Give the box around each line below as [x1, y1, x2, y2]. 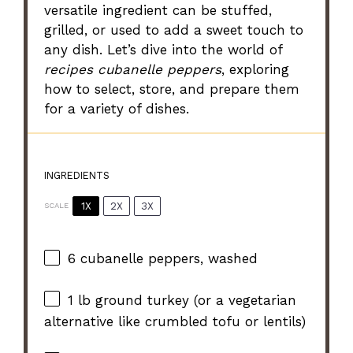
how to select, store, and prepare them [44, 81, 300, 98]
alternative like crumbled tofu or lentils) [44, 314, 307, 330]
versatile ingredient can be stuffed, [44, 2, 273, 19]
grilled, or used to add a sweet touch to [44, 22, 304, 39]
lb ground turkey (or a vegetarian [73, 292, 297, 309]
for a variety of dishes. [44, 101, 190, 117]
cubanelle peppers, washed [76, 251, 258, 267]
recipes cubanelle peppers [44, 61, 222, 78]
